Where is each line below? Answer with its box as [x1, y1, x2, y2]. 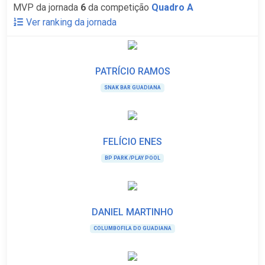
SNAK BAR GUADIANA [104, 85, 161, 91]
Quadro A [151, 2, 193, 13]
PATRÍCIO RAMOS [95, 66, 170, 77]
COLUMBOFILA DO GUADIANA [93, 225, 172, 231]
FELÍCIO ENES [103, 136, 162, 147]
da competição [86, 2, 151, 13]
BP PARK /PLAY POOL [105, 155, 160, 161]
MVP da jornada [13, 2, 80, 13]
